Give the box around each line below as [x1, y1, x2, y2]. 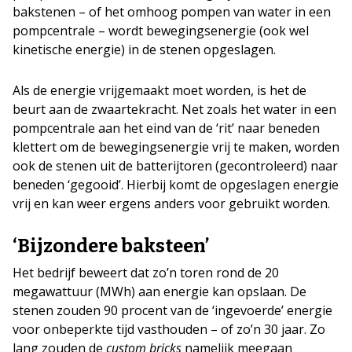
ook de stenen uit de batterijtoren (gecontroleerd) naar [13, 157, 338, 174]
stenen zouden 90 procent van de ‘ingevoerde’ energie [13, 302, 332, 319]
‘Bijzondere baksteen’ [13, 235, 209, 257]
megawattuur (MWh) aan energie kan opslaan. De [13, 283, 306, 300]
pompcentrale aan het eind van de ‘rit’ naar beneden [13, 119, 320, 137]
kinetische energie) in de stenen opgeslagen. [13, 41, 276, 58]
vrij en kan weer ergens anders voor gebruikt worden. [13, 195, 330, 212]
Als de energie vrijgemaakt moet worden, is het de [13, 82, 306, 99]
